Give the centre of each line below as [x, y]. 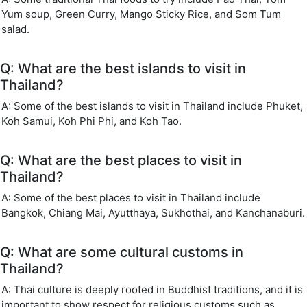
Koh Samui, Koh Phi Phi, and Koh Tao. [91, 121]
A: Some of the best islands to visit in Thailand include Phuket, [152, 106]
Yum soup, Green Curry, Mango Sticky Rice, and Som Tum [141, 14]
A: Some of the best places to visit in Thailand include [131, 198]
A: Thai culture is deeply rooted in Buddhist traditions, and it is [152, 290]
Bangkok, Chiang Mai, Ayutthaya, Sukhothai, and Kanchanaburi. [153, 213]
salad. [15, 29]
